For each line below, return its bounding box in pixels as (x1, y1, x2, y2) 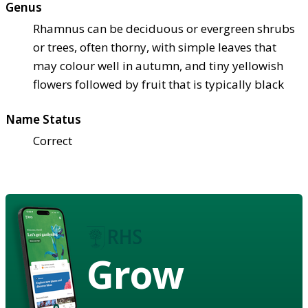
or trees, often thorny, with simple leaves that (33, 38, 276, 55)
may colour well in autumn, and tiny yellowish (33, 57, 283, 74)
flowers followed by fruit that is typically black (33, 76, 284, 92)
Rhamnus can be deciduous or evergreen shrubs (33, 20, 295, 36)
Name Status (5, 111, 81, 127)
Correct (33, 132, 72, 148)
